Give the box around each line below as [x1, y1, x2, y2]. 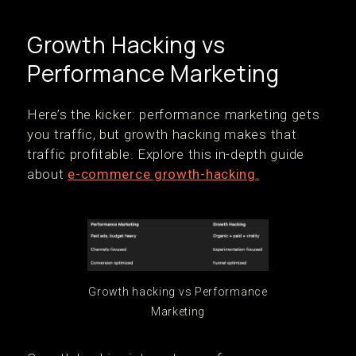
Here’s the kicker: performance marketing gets [27, 106, 320, 122]
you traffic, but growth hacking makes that [27, 126, 297, 142]
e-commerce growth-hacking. [68, 166, 260, 182]
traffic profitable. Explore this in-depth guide [27, 146, 304, 162]
